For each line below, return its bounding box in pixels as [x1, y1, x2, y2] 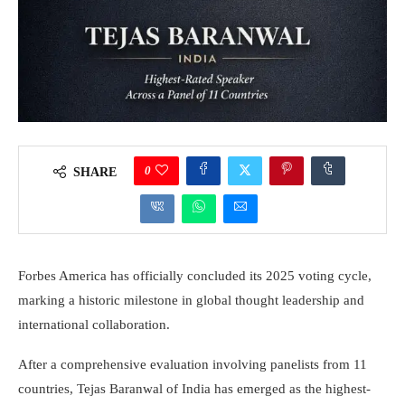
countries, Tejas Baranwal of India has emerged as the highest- [18, 381, 371, 396]
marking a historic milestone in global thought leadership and [18, 292, 364, 307]
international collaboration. [18, 316, 170, 332]
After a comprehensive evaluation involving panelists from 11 [18, 356, 367, 372]
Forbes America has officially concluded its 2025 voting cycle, [18, 268, 372, 283]
